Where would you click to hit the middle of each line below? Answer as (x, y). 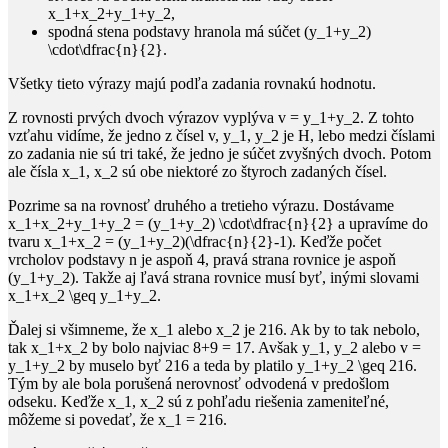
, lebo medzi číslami (372, 135)
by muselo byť (115, 365)
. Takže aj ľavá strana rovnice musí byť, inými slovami (247, 277)
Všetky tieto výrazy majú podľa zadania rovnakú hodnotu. (192, 83)
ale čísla (35, 171)
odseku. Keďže (58, 401)
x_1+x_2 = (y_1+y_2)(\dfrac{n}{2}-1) (168, 241)
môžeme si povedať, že (83, 419)
